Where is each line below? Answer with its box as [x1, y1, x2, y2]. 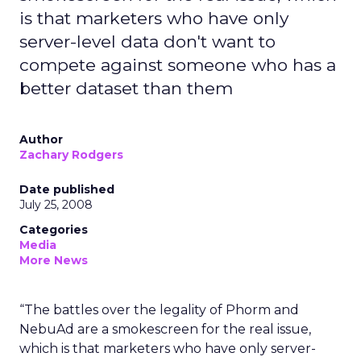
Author [19, 132, 63, 147]
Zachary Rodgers [19, 147, 123, 162]
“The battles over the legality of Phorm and [19, 302, 299, 317]
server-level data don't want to [19, 31, 276, 52]
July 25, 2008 [19, 197, 93, 212]
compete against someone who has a [19, 55, 336, 75]
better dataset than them [19, 78, 233, 98]
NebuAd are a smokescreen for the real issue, [19, 322, 311, 337]
